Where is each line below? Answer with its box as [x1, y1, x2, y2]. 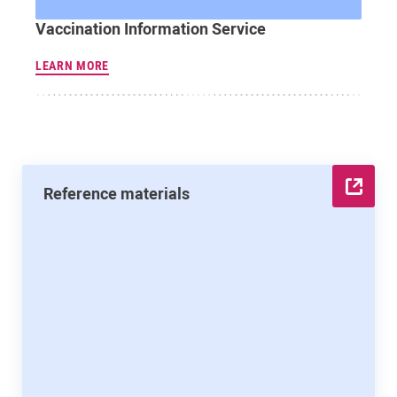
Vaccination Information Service [35, 17, 266, 39]
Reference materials [43, 183, 190, 205]
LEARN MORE [35, 58, 109, 74]
